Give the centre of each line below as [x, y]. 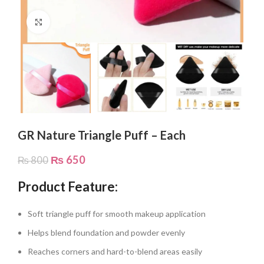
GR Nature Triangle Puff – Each [102, 135]
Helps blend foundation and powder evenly [106, 232]
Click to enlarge [78, 22]
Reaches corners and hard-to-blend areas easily [115, 251]
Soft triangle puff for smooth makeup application [117, 213]
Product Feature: [68, 186]
